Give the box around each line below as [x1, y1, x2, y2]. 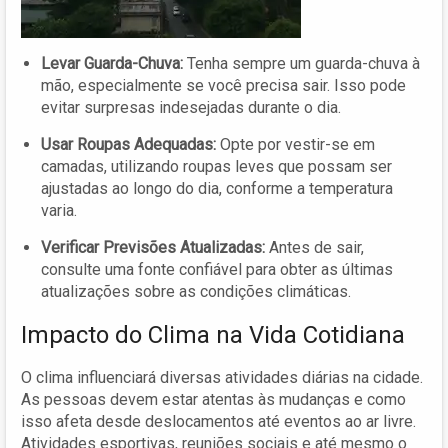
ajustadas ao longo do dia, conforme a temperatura [41, 178, 393, 198]
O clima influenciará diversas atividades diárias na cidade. [21, 367, 423, 387]
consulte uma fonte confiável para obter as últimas [41, 259, 393, 279]
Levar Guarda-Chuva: [41, 53, 183, 73]
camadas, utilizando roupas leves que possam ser [41, 156, 392, 176]
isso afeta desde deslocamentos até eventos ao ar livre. [21, 411, 416, 431]
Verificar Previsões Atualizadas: [41, 237, 265, 257]
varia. [41, 200, 77, 220]
